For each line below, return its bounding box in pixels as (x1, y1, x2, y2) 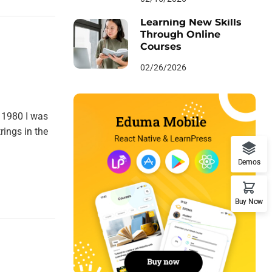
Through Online (140, 29, 220, 40)
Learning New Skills (140, 16, 242, 28)
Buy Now (235, 197, 263, 206)
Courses (140, 41, 182, 52)
